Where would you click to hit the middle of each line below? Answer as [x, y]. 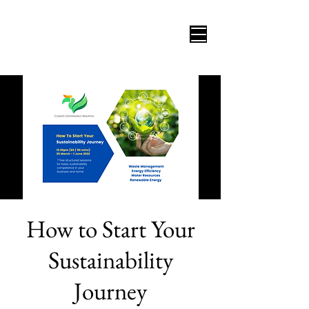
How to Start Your [110, 229]
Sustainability [110, 260]
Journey [110, 291]
